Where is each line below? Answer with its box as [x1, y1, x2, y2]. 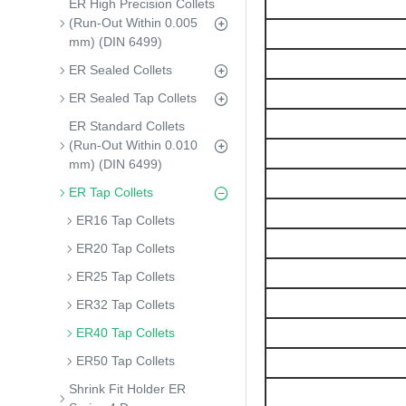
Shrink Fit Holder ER [69, 382, 186, 396]
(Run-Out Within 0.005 [69, 15, 198, 30]
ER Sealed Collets [69, 63, 172, 77]
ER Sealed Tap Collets [69, 91, 197, 105]
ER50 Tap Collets [76, 353, 175, 368]
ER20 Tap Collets [76, 241, 175, 256]
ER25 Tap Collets [76, 269, 175, 284]
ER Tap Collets [69, 185, 153, 199]
